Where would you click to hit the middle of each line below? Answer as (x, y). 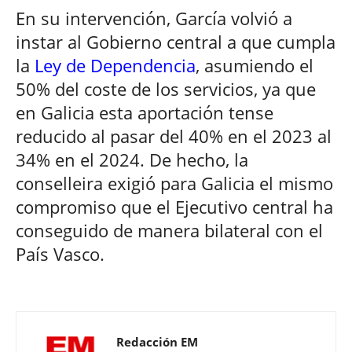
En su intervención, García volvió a (154, 18)
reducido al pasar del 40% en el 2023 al (174, 136)
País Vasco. (60, 253)
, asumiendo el (255, 65)
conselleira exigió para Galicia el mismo (174, 183)
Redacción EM (157, 341)
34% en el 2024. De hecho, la (132, 159)
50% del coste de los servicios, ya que (166, 88)
